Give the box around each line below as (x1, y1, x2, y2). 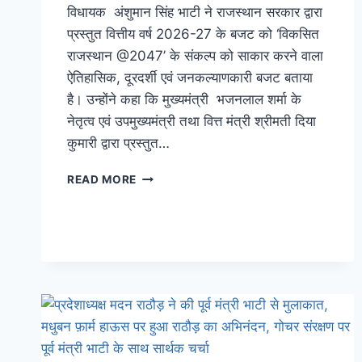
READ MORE (67, 172, 137, 186)
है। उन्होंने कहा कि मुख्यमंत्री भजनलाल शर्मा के (67, 90, 301, 107)
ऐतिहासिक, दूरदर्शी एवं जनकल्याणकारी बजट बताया (67, 69, 313, 86)
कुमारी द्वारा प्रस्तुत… (67, 134, 170, 151)
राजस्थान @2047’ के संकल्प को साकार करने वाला (67, 47, 323, 64)
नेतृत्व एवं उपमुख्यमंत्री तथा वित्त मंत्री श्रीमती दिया (67, 112, 316, 129)
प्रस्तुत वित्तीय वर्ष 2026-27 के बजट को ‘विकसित (67, 25, 319, 42)
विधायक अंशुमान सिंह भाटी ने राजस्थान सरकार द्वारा (67, 3, 322, 20)
